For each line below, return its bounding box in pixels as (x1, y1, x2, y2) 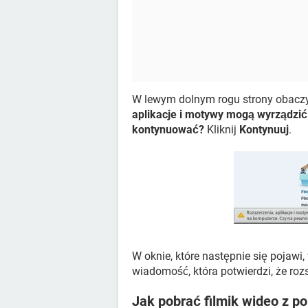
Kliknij (204, 123, 239, 137)
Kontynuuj (239, 123, 289, 137)
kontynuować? (132, 123, 204, 137)
